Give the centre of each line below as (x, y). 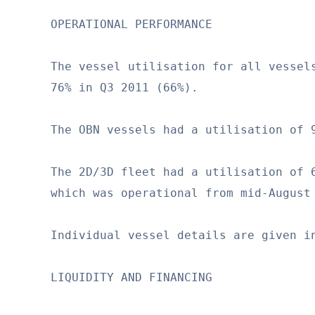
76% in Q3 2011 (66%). (124, 88)
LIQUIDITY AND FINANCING (131, 278)
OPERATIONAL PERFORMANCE (131, 25)
